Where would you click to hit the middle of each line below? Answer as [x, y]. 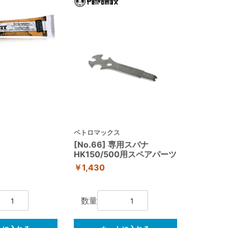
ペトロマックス [97, 132]
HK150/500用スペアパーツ [125, 154]
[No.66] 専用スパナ [115, 144]
